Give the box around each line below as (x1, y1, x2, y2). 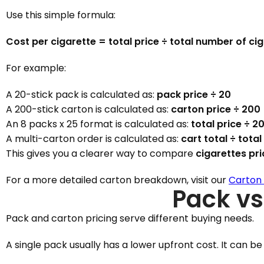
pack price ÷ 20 (157, 88, 231, 101)
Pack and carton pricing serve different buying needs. (6, 212, 254, 225)
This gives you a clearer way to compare (6, 147, 196, 160)
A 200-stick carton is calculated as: (6, 103, 171, 116)
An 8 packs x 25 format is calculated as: (6, 117, 191, 131)
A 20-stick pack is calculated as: (6, 88, 157, 101)
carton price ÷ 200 (171, 103, 260, 116)
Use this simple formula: (6, 8, 115, 22)
